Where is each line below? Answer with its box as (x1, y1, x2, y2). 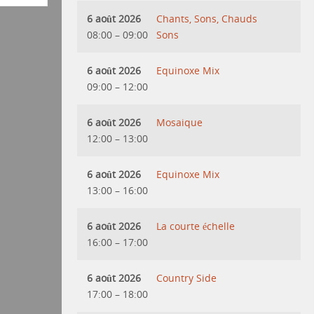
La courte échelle (156, 219, 235, 233)
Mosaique (156, 115, 203, 129)
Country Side (156, 271, 217, 285)
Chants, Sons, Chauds (156, 11, 258, 25)
